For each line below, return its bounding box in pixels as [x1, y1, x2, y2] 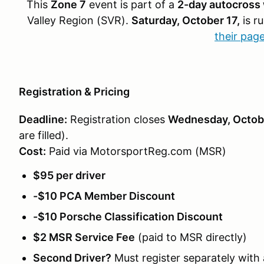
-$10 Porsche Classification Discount [33, 210, 223, 223]
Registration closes [67, 113, 168, 126]
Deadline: [19, 113, 67, 126]
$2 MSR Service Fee [33, 231, 135, 243]
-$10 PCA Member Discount [33, 190, 175, 202]
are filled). [19, 129, 68, 141]
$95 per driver [33, 169, 105, 181]
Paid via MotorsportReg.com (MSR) [46, 145, 226, 157]
